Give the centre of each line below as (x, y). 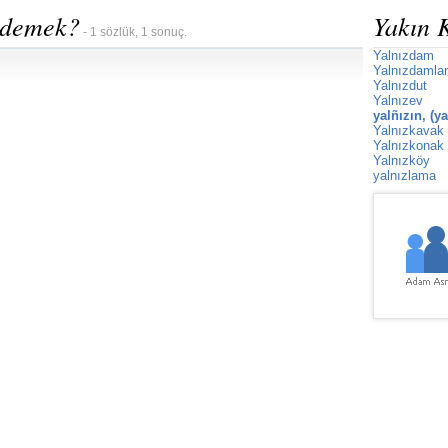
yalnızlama (404, 175)
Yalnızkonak (408, 145)
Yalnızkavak (408, 130)
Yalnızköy (401, 160)
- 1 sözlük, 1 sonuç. (133, 32)
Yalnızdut (400, 85)
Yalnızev (398, 100)
